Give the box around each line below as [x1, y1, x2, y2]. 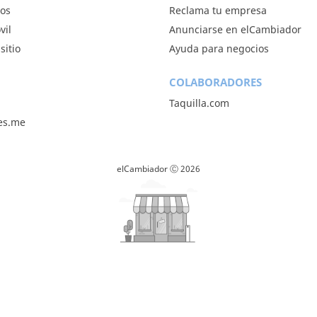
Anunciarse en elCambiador [169, 23, 301, 36]
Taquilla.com [169, 96, 229, 110]
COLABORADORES [169, 75, 262, 89]
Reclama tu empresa [169, 4, 267, 17]
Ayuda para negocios [169, 42, 269, 55]
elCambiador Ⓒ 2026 [117, 163, 200, 175]
